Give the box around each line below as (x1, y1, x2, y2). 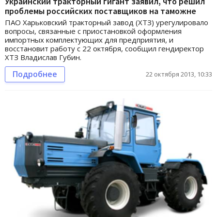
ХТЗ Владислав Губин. (5, 52, 81, 62)
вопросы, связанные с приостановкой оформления (5, 26, 182, 36)
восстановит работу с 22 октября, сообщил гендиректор (5, 44, 204, 54)
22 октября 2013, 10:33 (146, 70, 212, 79)
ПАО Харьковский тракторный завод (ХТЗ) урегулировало (5, 17, 208, 28)
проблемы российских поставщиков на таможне (5, 5, 196, 17)
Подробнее (13, 69, 57, 80)
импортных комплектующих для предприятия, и (5, 35, 173, 45)
